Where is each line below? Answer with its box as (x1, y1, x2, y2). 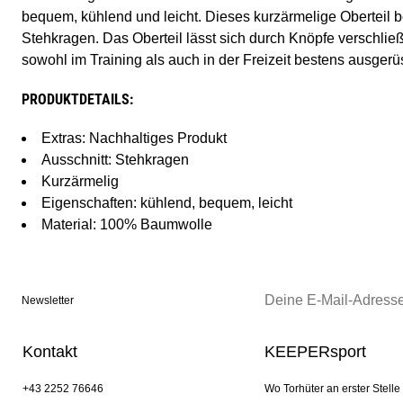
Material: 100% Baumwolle (41, 217, 212, 233)
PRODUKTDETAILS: (22, 91, 133, 109)
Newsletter (22, 294, 74, 308)
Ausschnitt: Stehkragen (41, 152, 189, 168)
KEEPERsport (264, 343, 366, 362)
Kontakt (22, 343, 77, 362)
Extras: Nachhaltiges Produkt (41, 130, 227, 147)
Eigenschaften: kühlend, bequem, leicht (41, 195, 292, 211)
